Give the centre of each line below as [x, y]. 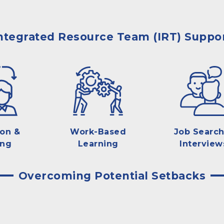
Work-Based [98, 131]
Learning [98, 143]
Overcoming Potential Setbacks [112, 175]
